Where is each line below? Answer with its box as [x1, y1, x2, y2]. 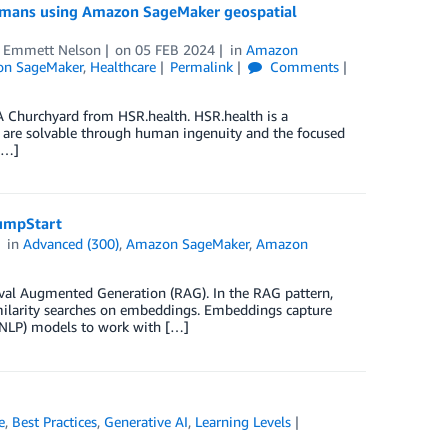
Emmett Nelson [2, 41, 101, 59]
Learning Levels [195, 413, 292, 431]
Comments [266, 58, 340, 76]
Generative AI [104, 413, 189, 431]
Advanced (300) [23, 235, 120, 253]
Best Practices [12, 413, 98, 431]
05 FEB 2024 [135, 41, 216, 59]
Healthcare [89, 58, 156, 76]
